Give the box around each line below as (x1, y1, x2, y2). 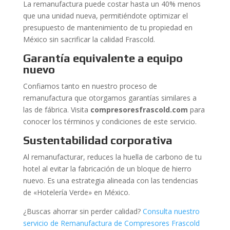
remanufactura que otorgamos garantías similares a (23, 93, 197, 103)
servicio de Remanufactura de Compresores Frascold (23, 218, 200, 228)
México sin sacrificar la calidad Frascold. (23, 34, 155, 44)
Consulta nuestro (142, 206, 200, 216)
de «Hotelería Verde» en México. (23, 187, 130, 197)
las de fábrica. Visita (23, 105, 90, 114)
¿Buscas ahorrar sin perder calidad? (23, 206, 143, 216)
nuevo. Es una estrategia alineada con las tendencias (23, 176, 198, 185)
